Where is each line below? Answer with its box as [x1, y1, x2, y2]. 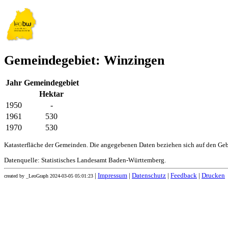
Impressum [98, 172, 127, 180]
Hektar [39, 90, 64, 99]
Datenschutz [132, 172, 166, 180]
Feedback [170, 172, 197, 180]
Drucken [202, 172, 225, 180]
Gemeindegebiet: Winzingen [4, 53, 164, 68]
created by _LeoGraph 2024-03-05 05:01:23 [4, 173, 93, 179]
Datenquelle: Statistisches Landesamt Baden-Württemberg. [4, 157, 166, 164]
